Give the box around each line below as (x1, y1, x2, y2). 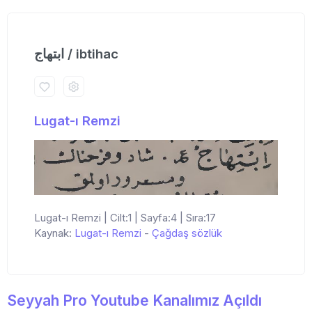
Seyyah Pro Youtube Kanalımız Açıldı (7, 292, 262, 310)
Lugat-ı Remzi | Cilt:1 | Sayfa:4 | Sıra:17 (34, 211, 216, 225)
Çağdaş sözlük (152, 226, 222, 240)
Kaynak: (34, 226, 75, 240)
